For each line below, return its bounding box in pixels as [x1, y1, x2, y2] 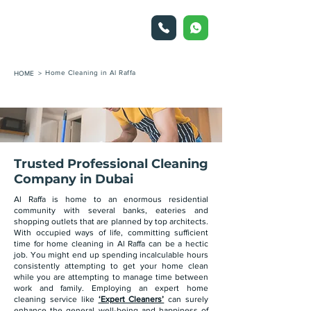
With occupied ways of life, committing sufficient [14, 228, 208, 237]
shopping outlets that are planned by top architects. [14, 217, 208, 226]
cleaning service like [14, 294, 99, 304]
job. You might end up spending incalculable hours [14, 250, 208, 260]
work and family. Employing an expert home [14, 283, 208, 293]
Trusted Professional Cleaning [14, 156, 208, 171]
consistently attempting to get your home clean [14, 261, 208, 271]
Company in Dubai [14, 171, 133, 187]
